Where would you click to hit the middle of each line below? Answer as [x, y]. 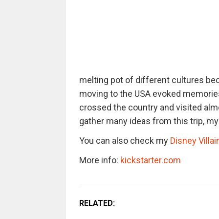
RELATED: [97, 203]
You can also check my [124, 141]
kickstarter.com [150, 160]
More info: [99, 160]
